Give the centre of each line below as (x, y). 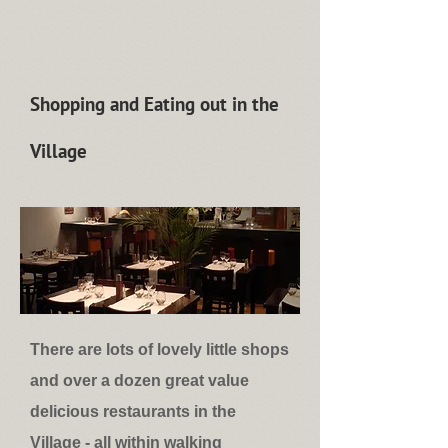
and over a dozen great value (139, 380)
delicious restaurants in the (133, 411)
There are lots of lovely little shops (159, 349)
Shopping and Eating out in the (154, 104)
